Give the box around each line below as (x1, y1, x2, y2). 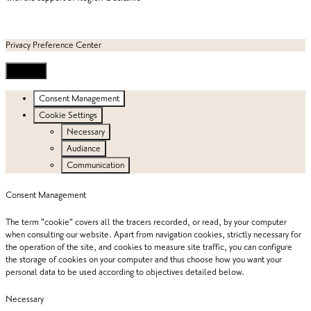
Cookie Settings (39, 109, 97, 122)
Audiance (67, 142, 101, 155)
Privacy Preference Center (6, 39, 101, 52)
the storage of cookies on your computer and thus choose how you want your (6, 253, 282, 266)
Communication (67, 159, 124, 172)
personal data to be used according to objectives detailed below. (6, 265, 244, 278)
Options (11, 65, 41, 78)
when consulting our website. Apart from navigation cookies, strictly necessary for (6, 228, 301, 241)
